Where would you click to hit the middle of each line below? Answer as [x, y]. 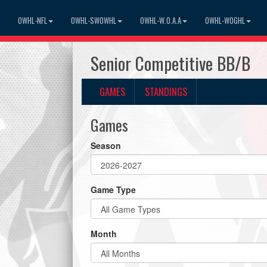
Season [106, 145]
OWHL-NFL [32, 20]
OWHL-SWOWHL [94, 20]
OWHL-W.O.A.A [161, 20]
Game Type [113, 190]
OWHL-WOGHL [225, 20]
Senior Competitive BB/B [170, 63]
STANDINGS [166, 91]
